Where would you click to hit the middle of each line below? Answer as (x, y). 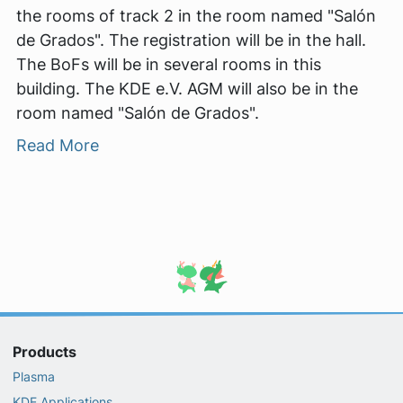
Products (44, 351)
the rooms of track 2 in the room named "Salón (196, 15)
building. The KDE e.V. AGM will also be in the (187, 88)
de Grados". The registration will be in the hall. (191, 40)
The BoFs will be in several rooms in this (169, 64)
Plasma (33, 377)
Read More (58, 145)
